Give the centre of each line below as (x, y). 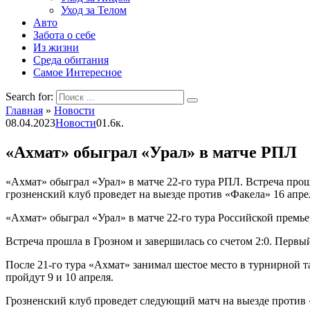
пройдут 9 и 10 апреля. (60, 277)
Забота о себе (64, 35)
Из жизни (56, 47)
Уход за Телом (94, 10)
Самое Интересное (77, 72)
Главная (24, 110)
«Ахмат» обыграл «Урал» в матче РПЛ (151, 152)
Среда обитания (71, 60)
